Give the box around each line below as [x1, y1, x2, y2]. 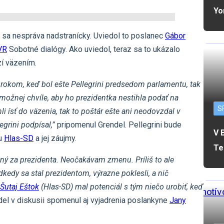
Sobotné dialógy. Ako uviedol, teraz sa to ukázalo [7, 44, 180, 54]
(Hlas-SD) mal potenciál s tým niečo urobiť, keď [39, 182, 203, 192]
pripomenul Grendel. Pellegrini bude [55, 120, 181, 130]
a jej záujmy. [33, 133, 76, 143]
